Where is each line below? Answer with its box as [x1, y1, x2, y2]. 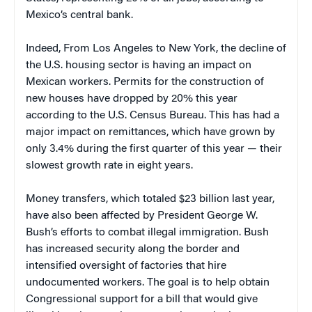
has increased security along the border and [26, 243, 240, 255]
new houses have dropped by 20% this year [26, 93, 237, 104]
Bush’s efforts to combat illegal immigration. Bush [26, 226, 269, 238]
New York [169, 42, 216, 54]
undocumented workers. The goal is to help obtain [26, 276, 270, 288]
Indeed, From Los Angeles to [26, 42, 166, 54]
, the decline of [216, 42, 286, 54]
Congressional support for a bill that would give [26, 293, 258, 305]
